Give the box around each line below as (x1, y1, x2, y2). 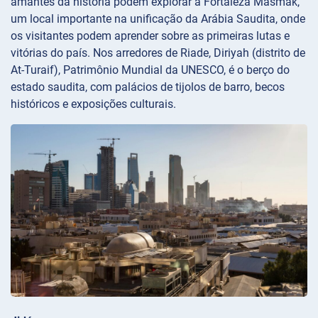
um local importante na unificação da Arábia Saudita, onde (11, 11, 305, 26)
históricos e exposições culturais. (11, 97, 176, 111)
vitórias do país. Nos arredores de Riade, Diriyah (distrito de (11, 45, 305, 60)
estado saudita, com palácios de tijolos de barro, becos (11, 79, 285, 94)
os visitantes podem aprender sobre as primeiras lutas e (11, 28, 290, 43)
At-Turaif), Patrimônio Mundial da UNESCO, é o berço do (11, 62, 290, 77)
